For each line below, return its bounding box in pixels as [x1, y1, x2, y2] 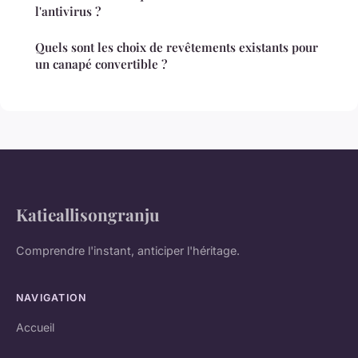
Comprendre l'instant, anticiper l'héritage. [16, 244, 240, 258]
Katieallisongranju [16, 203, 160, 226]
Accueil [16, 320, 54, 335]
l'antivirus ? [35, 3, 101, 20]
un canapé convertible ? [35, 56, 167, 73]
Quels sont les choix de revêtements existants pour [35, 39, 318, 56]
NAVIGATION [16, 292, 87, 304]
